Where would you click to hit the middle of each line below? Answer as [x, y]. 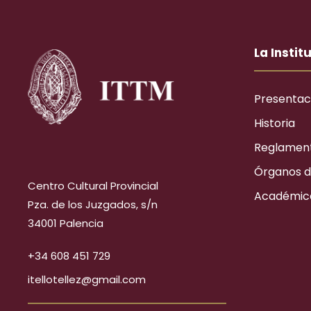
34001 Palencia [66, 224]
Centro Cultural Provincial [93, 186]
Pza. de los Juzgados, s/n [93, 205]
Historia [275, 123]
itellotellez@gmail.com [87, 280]
